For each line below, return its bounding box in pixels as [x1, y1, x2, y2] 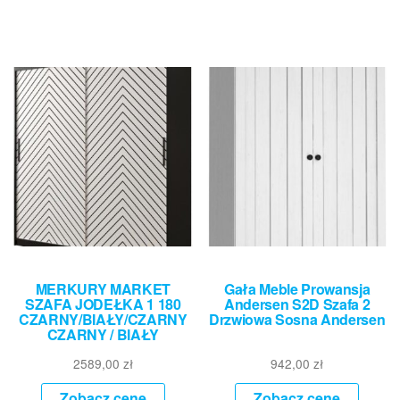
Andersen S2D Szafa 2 [223, 293, 371, 314]
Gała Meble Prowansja [223, 278, 371, 299]
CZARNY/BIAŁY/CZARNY [18, 308, 187, 329]
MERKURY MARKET [35, 278, 171, 299]
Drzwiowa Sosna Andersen [208, 308, 386, 329]
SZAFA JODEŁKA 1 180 [24, 293, 181, 314]
